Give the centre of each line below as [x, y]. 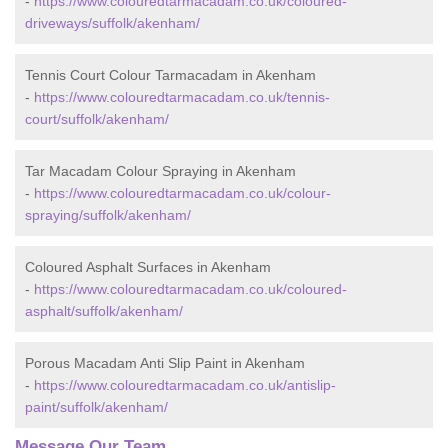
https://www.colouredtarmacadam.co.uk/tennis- [182, 97]
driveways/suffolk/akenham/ [112, 23]
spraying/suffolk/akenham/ [108, 215]
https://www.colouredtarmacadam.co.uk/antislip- [185, 385]
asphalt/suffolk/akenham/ [104, 311]
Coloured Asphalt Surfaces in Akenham [148, 267]
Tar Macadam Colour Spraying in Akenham [160, 171]
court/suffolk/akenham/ [97, 119]
